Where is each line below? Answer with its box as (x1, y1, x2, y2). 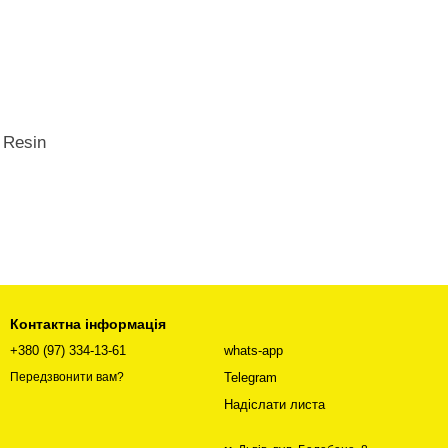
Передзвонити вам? (10, 370, 124, 385)
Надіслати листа (224, 397, 325, 412)
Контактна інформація (10, 316, 166, 332)
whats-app (224, 343, 283, 358)
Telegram (224, 370, 277, 385)
